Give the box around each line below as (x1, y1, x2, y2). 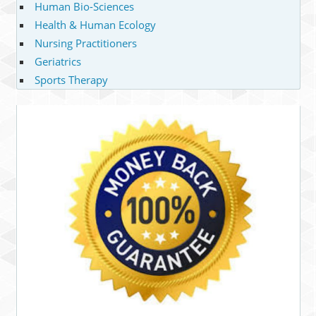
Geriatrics (35, 54, 81, 68)
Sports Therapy (35, 72, 108, 87)
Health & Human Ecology (35, 17, 156, 32)
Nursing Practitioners (35, 35, 137, 50)
